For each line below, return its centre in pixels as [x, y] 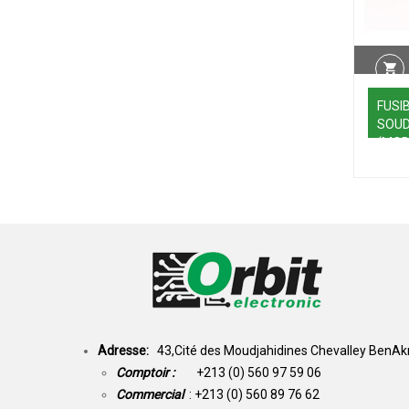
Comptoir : [156, 372]
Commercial [150, 394]
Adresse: [127, 350]
